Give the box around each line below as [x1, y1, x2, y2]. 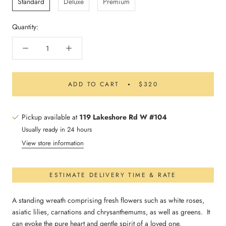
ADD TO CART [68, 80, 120, 89]
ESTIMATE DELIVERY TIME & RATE [49, 171, 177, 180]
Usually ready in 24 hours [22, 125, 92, 134]
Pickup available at [22, 112, 79, 122]
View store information [22, 138, 84, 148]
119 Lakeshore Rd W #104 [79, 112, 167, 122]
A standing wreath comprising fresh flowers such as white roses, [12, 195, 204, 205]
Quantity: [12, 22, 38, 32]
